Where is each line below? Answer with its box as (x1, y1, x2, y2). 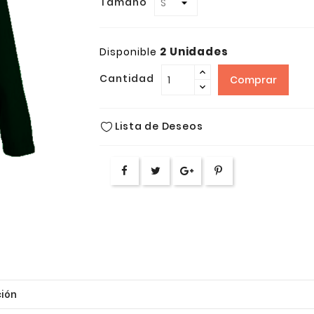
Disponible (99, 45, 157, 60)
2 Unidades (160, 44, 228, 60)
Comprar (229, 72, 277, 87)
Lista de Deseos (115, 119, 203, 134)
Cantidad (99, 71, 154, 86)
